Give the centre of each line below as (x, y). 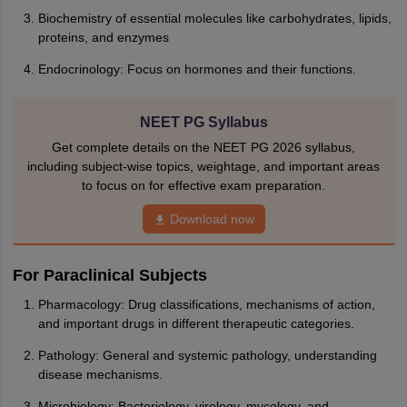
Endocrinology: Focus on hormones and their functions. (197, 69)
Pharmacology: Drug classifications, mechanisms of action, (206, 304)
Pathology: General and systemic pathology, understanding (207, 355)
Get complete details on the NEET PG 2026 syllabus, (203, 147)
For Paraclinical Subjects (109, 275)
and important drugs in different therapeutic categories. (196, 323)
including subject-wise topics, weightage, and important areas (203, 166)
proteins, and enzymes (103, 37)
